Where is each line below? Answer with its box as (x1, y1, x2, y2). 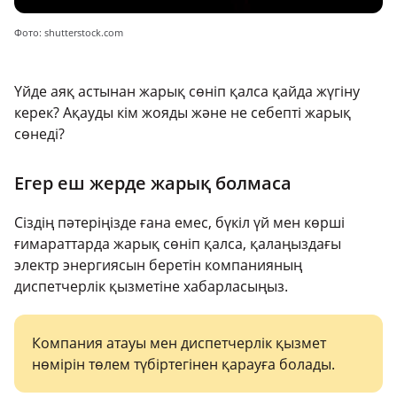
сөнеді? (14, 124, 65, 144)
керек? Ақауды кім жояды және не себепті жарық (14, 103, 351, 123)
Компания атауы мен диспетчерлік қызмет (32, 333, 326, 354)
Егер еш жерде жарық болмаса (14, 171, 292, 196)
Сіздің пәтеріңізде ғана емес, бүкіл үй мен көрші (14, 213, 345, 233)
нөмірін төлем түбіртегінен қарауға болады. (32, 354, 335, 375)
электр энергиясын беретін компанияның (14, 255, 302, 276)
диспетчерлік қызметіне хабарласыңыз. (14, 276, 288, 297)
